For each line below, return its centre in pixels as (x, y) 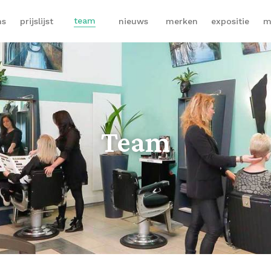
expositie (230, 21)
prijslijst (36, 21)
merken (181, 21)
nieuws (133, 21)
